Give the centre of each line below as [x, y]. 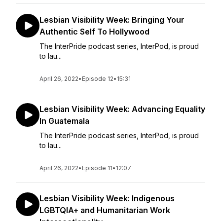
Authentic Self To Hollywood [94, 32]
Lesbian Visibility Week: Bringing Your [112, 20]
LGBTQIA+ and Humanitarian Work [105, 210]
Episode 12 [98, 79]
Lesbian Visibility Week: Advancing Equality [122, 109]
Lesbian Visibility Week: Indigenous [107, 198]
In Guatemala [64, 121]
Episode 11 [97, 168]
